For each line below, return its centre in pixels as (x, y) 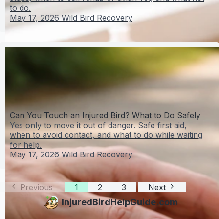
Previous (36, 187)
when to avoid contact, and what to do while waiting (106, 135)
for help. (26, 144)
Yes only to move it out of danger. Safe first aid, (98, 125)
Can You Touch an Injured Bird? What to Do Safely (105, 115)
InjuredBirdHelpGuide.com (120, 202)
